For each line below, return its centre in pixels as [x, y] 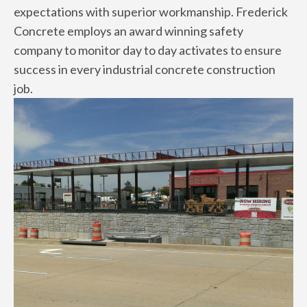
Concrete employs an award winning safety [128, 31]
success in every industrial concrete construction [145, 69]
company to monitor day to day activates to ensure [148, 50]
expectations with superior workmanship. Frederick [151, 12]
